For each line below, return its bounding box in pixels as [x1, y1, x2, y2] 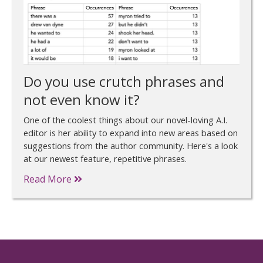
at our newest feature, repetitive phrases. [23, 153, 187, 165]
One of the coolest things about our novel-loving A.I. [23, 114, 227, 126]
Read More [23, 172, 74, 186]
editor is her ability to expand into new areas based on [23, 127, 238, 139]
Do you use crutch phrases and [23, 72, 224, 92]
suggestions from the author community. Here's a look [23, 140, 238, 152]
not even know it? [23, 90, 140, 110]
